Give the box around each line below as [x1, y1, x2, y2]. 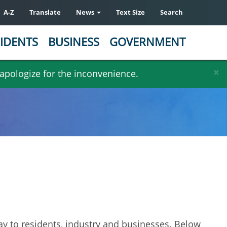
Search [160, 8, 183, 17]
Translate [29, 8, 61, 17]
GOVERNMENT [109, 34, 185, 49]
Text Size [116, 8, 145, 17]
